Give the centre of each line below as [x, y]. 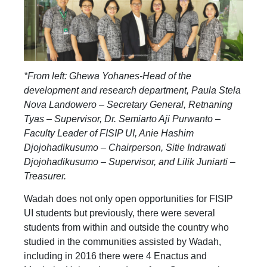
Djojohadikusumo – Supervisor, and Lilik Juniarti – [130, 162]
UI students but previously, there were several [119, 213]
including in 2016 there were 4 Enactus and [115, 256]
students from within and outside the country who [126, 227]
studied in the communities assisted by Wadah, [122, 241]
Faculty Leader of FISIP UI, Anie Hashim [109, 133]
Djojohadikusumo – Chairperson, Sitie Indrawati [125, 147]
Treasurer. [45, 176]
